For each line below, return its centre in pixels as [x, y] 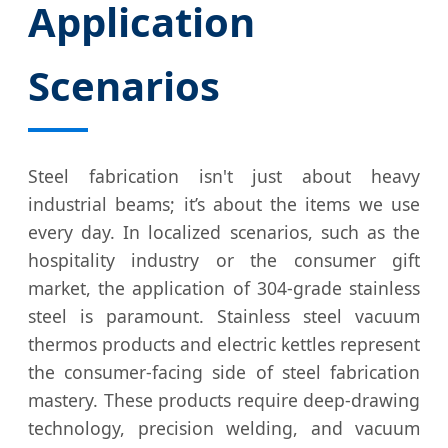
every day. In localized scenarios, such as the [224, 232]
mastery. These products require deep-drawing [224, 400]
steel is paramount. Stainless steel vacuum [224, 316]
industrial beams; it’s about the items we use [224, 204]
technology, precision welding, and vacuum [224, 428]
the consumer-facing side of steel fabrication [224, 372]
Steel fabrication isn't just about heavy [224, 176]
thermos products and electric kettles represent [224, 344]
